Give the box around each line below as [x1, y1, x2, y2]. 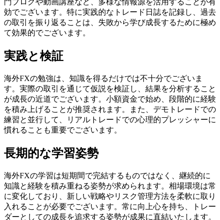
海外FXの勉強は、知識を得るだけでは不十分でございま [4, 74, 203, 82]
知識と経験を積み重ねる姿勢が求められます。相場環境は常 [4, 181, 216, 190]
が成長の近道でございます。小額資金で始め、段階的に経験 [4, 94, 216, 103]
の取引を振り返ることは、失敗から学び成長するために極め [4, 18, 216, 27]
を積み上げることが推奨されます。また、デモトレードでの [4, 105, 216, 113]
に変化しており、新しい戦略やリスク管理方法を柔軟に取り [4, 192, 216, 200]
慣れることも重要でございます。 [4, 125, 122, 134]
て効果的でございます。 [4, 28, 90, 37]
